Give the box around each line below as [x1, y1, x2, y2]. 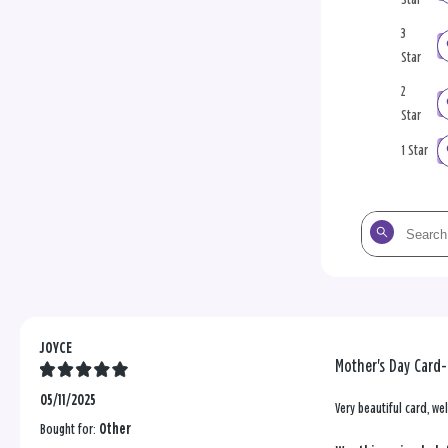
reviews [362, 264, 398, 280]
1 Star [401, 143, 428, 159]
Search [362, 216, 395, 232]
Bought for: [40, 422, 99, 438]
